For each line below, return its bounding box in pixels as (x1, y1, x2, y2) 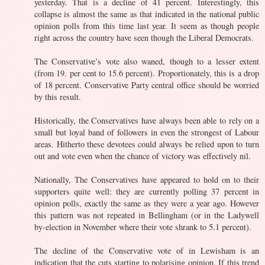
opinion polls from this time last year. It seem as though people (34, 20, 259, 31)
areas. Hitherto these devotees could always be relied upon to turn (34, 138, 259, 150)
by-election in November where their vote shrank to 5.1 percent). (34, 221, 251, 232)
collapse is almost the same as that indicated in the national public (34, 8, 259, 20)
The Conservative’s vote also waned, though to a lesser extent (34, 55, 259, 67)
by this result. (34, 91, 81, 102)
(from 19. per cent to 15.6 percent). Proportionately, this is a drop (34, 67, 259, 79)
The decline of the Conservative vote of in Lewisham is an (34, 244, 259, 256)
